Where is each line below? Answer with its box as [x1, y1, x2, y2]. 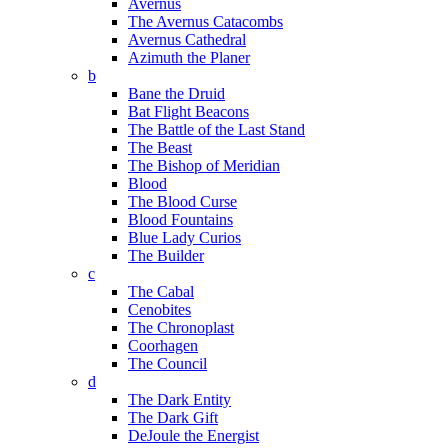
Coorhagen [128, 337, 198, 354]
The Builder [128, 247, 204, 264]
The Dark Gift [128, 409, 218, 426]
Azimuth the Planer [128, 49, 250, 66]
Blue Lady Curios [128, 229, 241, 246]
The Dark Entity [128, 391, 231, 408]
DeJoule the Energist [128, 427, 259, 444]
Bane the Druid [128, 85, 225, 102]
